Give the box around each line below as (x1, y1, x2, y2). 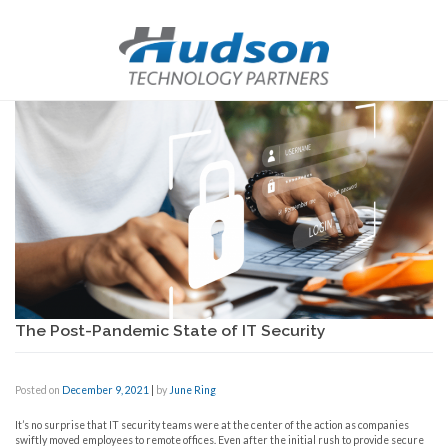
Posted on (15, 384, 62, 397)
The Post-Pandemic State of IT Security (15, 321, 326, 341)
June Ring (169, 384, 216, 397)
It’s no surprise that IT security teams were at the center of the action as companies (15, 419, 409, 432)
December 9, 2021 (62, 384, 149, 397)
